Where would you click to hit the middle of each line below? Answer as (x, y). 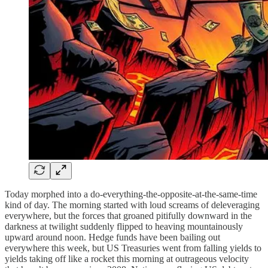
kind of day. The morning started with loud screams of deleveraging (132, 205)
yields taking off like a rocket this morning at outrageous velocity (127, 258)
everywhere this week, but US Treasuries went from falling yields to (133, 248)
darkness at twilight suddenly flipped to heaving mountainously (124, 226)
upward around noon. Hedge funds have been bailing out (112, 237)
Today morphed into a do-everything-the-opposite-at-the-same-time (131, 194)
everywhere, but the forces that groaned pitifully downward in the (128, 215)
